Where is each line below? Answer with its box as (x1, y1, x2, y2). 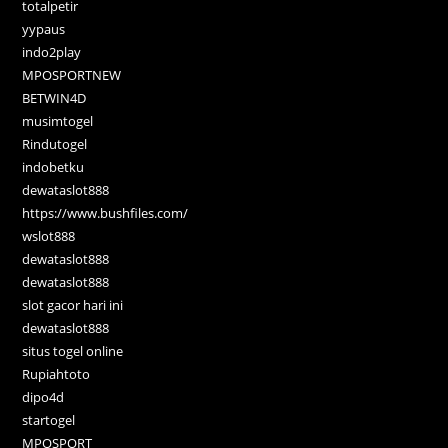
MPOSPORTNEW (22, 65, 122, 84)
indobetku (22, 157, 85, 176)
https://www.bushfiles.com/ (22, 203, 189, 222)
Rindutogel (22, 134, 88, 153)
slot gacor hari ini (22, 295, 124, 314)
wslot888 (22, 226, 76, 245)
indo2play (22, 42, 82, 61)
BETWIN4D (22, 88, 87, 107)
